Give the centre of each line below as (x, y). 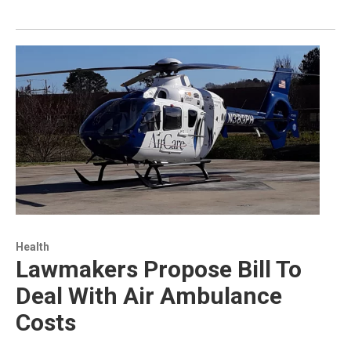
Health (33, 246)
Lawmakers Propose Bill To (159, 269)
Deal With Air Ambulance (149, 295)
